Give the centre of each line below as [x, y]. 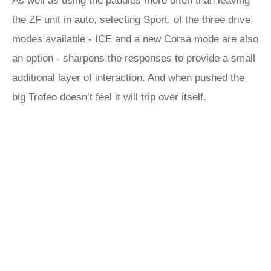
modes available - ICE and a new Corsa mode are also [135, 39]
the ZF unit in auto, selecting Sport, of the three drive [131, 20]
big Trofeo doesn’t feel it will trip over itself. [109, 97]
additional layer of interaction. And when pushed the [128, 78]
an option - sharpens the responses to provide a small [134, 58]
